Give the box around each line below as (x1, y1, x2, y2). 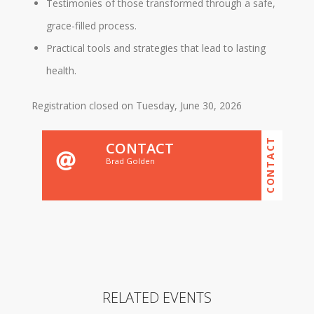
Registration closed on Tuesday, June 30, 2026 (32, 99, 242, 112)
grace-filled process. (46, 19, 137, 33)
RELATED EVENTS (102, 287, 212, 308)
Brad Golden (105, 156, 155, 167)
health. (46, 64, 76, 78)
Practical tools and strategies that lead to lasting (46, 41, 266, 55)
